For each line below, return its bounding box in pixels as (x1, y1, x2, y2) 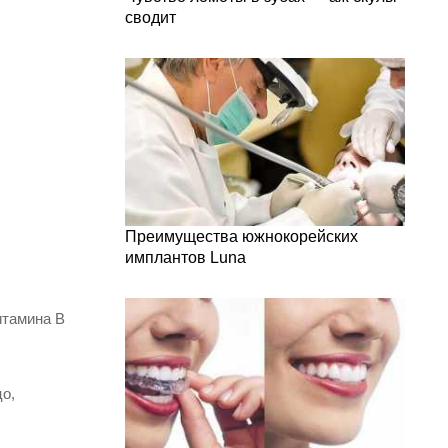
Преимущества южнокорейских (125, 228, 358, 245)
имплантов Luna (125, 249, 246, 266)
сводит (125, 9, 176, 26)
